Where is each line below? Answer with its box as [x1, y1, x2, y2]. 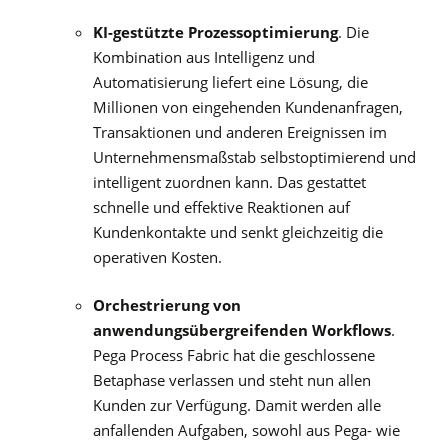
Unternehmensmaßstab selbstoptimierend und [92, 146, 416, 167]
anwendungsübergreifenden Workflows [92, 319, 391, 340]
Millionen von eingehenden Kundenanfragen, [92, 96, 403, 117]
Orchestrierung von [92, 294, 241, 315]
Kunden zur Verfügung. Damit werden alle [92, 394, 381, 415]
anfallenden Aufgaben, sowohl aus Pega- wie [92, 419, 400, 440]
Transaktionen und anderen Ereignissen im [92, 121, 387, 142]
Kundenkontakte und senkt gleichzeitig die [92, 221, 383, 242]
